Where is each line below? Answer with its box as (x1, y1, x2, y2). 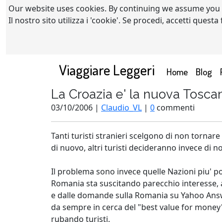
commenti (155, 102, 195, 113)
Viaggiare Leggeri (59, 60, 155, 79)
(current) (187, 64, 221, 77)
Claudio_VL (101, 102, 142, 113)
